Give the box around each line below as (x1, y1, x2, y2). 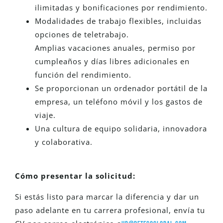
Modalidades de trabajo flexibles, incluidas (35, 15, 202, 26)
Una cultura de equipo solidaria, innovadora (35, 123, 207, 133)
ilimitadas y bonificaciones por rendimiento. (35, 2, 208, 12)
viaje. (35, 110, 56, 120)
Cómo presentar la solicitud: (15, 171, 135, 181)
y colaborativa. (35, 136, 93, 147)
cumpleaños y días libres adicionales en (35, 56, 190, 66)
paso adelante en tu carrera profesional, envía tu (15, 205, 205, 215)
